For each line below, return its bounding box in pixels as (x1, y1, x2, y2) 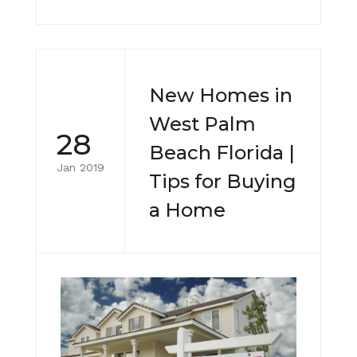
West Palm (149, 112, 256, 136)
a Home (149, 198, 226, 222)
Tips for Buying (149, 170, 296, 194)
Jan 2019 (57, 160, 104, 174)
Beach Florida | (149, 141, 295, 165)
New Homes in (149, 84, 292, 108)
